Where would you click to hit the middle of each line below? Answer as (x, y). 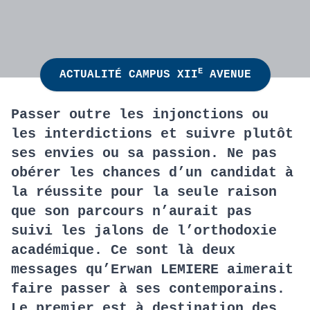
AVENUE (227, 75)
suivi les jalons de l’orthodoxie (144, 231)
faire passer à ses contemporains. (148, 289)
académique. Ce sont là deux (123, 250)
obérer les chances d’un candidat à (152, 173)
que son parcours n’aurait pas (131, 211)
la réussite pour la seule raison (144, 192)
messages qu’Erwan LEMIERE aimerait (152, 270)
